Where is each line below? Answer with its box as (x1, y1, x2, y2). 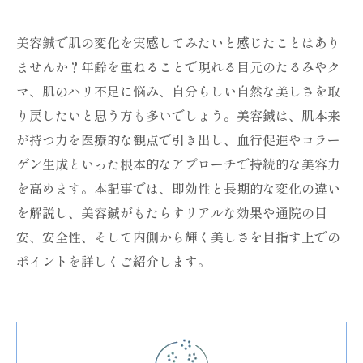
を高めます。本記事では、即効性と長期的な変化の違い (16, 178, 340, 198)
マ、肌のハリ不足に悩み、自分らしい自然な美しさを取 (16, 81, 340, 100)
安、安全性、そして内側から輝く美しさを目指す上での (16, 227, 340, 246)
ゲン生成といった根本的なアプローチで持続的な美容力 (16, 154, 340, 173)
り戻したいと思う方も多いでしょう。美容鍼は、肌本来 (16, 105, 340, 125)
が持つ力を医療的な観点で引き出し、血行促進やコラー (16, 130, 340, 149)
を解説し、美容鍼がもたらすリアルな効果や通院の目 (16, 203, 327, 222)
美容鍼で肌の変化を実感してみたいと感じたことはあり (16, 32, 340, 52)
